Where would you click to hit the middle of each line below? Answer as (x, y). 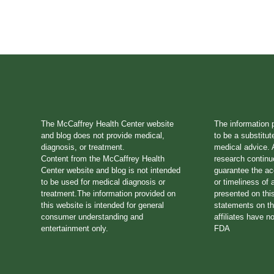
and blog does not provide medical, (103, 135)
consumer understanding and (92, 217)
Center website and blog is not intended (111, 170)
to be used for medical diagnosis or (103, 182)
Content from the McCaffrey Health (103, 158)
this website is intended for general (102, 205)
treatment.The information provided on (108, 193)
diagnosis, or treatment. (83, 147)
